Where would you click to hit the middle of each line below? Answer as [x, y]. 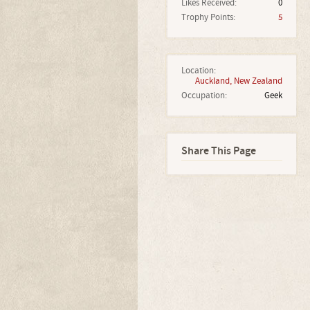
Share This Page [218, 151]
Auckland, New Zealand [238, 81]
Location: [198, 71]
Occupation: [204, 95]
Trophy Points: [208, 17]
